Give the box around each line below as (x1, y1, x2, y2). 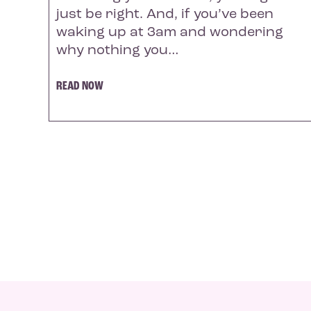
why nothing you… (56, 43, 179, 58)
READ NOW (56, 79, 103, 93)
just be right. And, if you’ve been (56, 7, 274, 22)
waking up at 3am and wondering (56, 25, 283, 40)
